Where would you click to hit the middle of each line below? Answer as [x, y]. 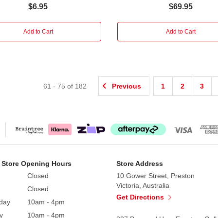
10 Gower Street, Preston [155, 175]
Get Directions [141, 197]
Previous [127, 86]
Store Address [140, 163]
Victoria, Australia [143, 185]
